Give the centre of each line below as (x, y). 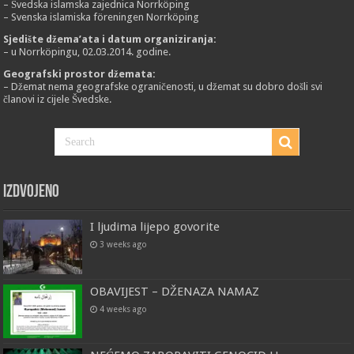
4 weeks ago (124, 309)
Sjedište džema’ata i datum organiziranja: (110, 40)
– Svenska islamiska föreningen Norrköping (102, 17)
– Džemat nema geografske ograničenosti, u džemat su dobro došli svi (163, 87)
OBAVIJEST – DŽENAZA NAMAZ (175, 291)
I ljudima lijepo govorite (155, 227)
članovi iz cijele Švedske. (58, 100)
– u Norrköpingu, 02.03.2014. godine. (87, 52)
